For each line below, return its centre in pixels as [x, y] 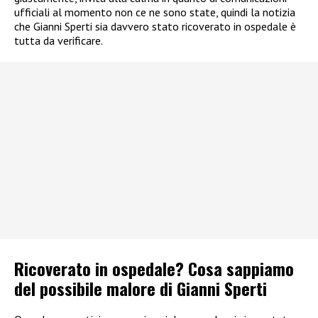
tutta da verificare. [59, 41]
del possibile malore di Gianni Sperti [141, 288]
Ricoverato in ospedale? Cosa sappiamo [154, 268]
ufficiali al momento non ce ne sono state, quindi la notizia [155, 12]
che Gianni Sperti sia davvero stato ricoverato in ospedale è [155, 27]
